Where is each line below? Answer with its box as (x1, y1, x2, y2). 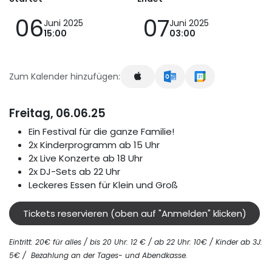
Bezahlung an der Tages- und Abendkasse (31, 250, 186, 260)
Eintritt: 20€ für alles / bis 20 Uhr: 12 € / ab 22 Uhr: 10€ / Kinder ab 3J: (9, 236, 262, 247)
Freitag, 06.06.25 (9, 105, 106, 122)
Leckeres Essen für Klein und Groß (29, 178, 178, 192)
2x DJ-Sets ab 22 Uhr (29, 165, 120, 178)
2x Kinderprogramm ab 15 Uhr (29, 138, 160, 152)
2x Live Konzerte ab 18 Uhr (29, 152, 143, 165)
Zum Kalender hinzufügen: (9, 70, 120, 83)
